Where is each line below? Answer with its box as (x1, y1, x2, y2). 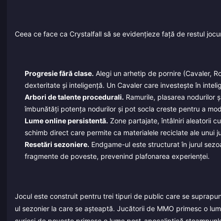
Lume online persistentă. (24, 116, 108, 125)
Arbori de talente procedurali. (24, 93, 124, 102)
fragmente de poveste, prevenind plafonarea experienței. (24, 152, 210, 161)
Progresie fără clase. (24, 69, 94, 78)
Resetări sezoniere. (24, 140, 89, 149)
